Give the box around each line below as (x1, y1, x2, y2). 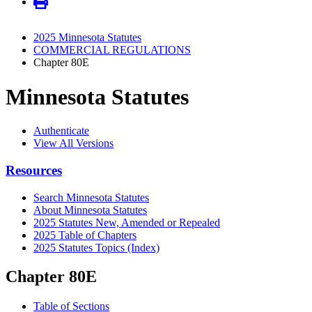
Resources (6, 162, 62, 178)
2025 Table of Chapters (33, 228, 136, 241)
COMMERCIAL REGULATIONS (33, 44, 191, 56)
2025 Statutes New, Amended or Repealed (33, 216, 220, 228)
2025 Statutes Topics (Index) (33, 241, 159, 253)
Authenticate (33, 125, 89, 137)
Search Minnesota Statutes (33, 191, 149, 203)
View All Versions (33, 137, 114, 150)
